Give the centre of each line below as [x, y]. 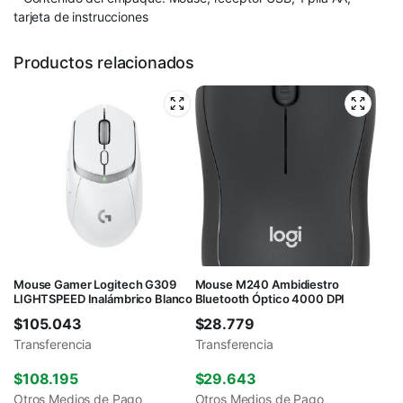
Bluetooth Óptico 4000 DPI [270, 299]
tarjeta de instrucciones [81, 16]
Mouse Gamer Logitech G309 [95, 285]
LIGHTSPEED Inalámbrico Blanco [103, 299]
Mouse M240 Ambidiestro [267, 285]
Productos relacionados [104, 62]
